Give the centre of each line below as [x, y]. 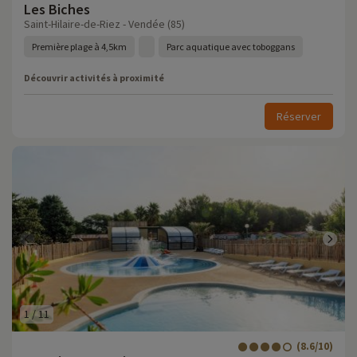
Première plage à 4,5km [79, 47]
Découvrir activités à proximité [94, 78]
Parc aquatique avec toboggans [231, 47]
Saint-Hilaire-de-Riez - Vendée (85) [104, 24]
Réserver [299, 116]
